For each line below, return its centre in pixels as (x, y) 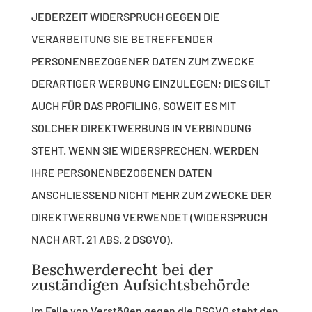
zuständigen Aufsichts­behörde (140, 285)
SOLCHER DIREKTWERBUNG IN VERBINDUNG (141, 128)
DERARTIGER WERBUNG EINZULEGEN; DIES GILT (150, 84)
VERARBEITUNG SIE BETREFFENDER (122, 39)
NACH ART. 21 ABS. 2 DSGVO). (102, 240)
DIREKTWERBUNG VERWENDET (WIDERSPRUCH (149, 217)
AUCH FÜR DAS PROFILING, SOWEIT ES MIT (133, 106)
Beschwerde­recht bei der (122, 270)
